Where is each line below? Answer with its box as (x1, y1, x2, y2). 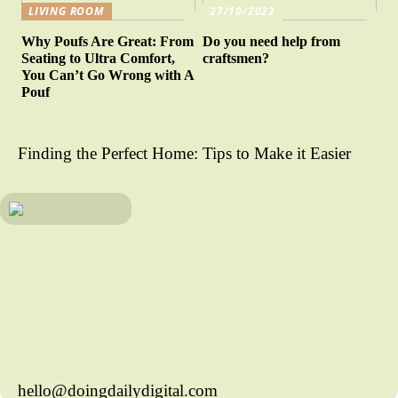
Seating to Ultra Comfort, (21, 51, 176, 67)
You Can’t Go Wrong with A (21, 68, 195, 84)
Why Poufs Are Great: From (21, 34, 195, 50)
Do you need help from (203, 34, 341, 50)
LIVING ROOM (28, 4, 105, 20)
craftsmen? (203, 51, 270, 67)
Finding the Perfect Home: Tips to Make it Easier (18, 144, 351, 163)
